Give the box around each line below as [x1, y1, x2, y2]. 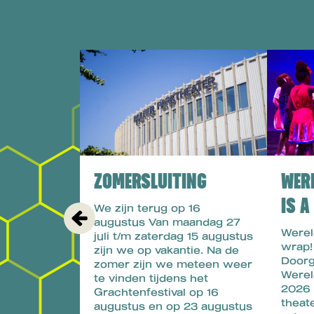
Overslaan [79, 36, 143, 49]
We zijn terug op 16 [94, 201, 200, 214]
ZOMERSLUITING [94, 169, 207, 194]
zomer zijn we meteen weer [94, 257, 252, 270]
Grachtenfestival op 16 [94, 285, 219, 298]
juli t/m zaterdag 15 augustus [94, 229, 253, 242]
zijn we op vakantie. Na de [94, 243, 239, 256]
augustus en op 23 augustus [94, 299, 252, 312]
